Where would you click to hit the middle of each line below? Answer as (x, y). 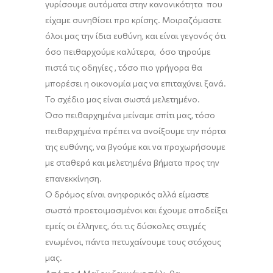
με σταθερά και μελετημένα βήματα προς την (132, 162)
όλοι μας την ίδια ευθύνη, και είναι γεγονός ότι (136, 36)
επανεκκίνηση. (73, 178)
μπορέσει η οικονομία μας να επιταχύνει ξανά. (136, 83)
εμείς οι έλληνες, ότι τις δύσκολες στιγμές (126, 226)
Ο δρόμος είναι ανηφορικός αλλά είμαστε (127, 194)
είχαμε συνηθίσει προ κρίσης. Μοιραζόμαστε (133, 20)
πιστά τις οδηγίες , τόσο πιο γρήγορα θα (124, 67)
